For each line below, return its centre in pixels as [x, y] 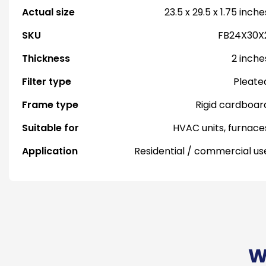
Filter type [47, 82]
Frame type [50, 105]
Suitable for [50, 128]
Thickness [46, 58]
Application [50, 151]
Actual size [48, 12]
